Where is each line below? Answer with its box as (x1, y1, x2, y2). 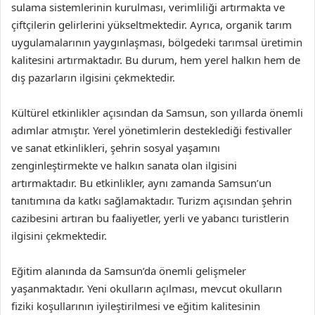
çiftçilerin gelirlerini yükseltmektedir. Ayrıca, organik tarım (11, 17, 292, 32)
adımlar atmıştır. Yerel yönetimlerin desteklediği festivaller (11, 122, 292, 137)
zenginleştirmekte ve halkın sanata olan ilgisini (11, 157, 237, 172)
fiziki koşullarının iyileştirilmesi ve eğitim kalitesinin (11, 298, 260, 313)
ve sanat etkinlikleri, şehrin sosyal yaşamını (11, 140, 220, 155)
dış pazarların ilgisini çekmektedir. (11, 70, 175, 84)
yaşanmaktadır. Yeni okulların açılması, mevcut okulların (11, 281, 282, 295)
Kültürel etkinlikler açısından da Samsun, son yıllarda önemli (11, 105, 303, 120)
